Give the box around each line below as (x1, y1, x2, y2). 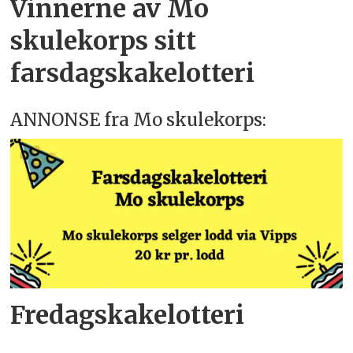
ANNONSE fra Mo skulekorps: (10, 108, 267, 131)
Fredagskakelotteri (10, 299, 245, 331)
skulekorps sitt (10, 25, 197, 58)
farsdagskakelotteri (10, 58, 255, 90)
